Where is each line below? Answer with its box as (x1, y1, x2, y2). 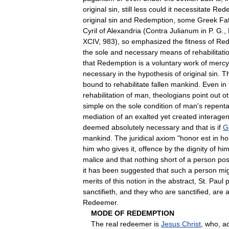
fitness (185, 37, 206, 45)
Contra (146, 26, 168, 35)
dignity (187, 144, 208, 153)
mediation (83, 112, 114, 121)
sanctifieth (83, 187, 116, 196)
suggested (121, 166, 154, 174)
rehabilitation (83, 90, 124, 99)
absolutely (111, 123, 144, 131)
